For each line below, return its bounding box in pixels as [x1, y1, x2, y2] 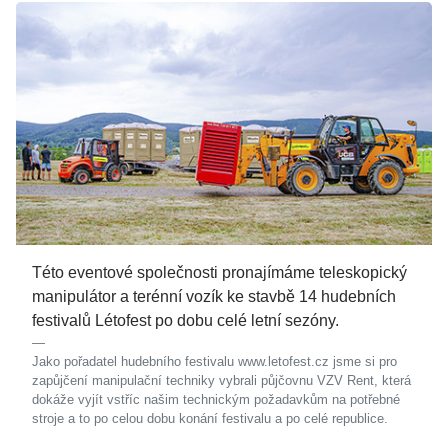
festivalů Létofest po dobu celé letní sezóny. [32, 311, 339, 329]
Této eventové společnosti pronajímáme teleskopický [32, 263, 407, 281]
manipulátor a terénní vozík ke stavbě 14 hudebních [32, 287, 396, 305]
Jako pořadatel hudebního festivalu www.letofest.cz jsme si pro [32, 353, 397, 369]
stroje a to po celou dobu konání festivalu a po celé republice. [32, 410, 388, 426]
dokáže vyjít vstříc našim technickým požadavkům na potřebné [32, 391, 400, 407]
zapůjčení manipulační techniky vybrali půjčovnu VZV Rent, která [32, 372, 411, 388]
